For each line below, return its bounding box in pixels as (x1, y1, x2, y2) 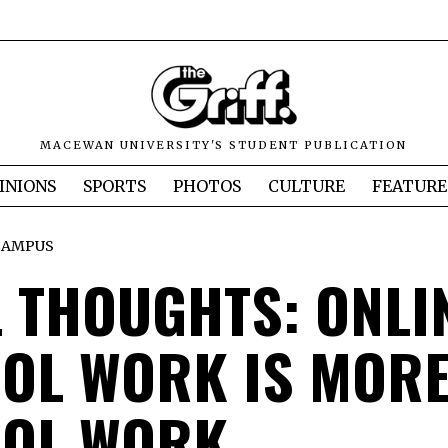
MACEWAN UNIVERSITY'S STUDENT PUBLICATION (40, 138, 408, 153)
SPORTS (83, 176, 146, 197)
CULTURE (268, 176, 345, 197)
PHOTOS (173, 176, 241, 197)
